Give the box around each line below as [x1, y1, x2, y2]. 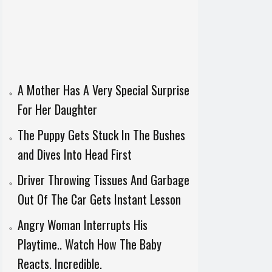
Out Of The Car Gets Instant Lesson [17, 190, 181, 208]
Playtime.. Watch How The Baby [17, 235, 161, 253]
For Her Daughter [17, 100, 97, 118]
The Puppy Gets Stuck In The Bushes [17, 126, 185, 144]
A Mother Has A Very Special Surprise [17, 81, 189, 99]
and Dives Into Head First [17, 145, 132, 163]
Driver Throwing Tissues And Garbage [17, 171, 189, 189]
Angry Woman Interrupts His [17, 216, 148, 234]
